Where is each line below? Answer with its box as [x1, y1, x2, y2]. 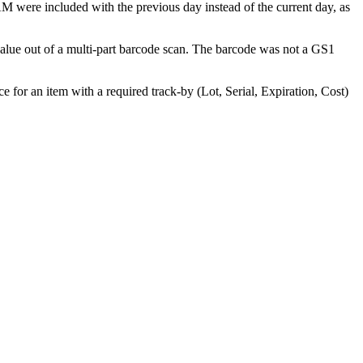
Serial [225, 84, 254, 99]
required [106, 84, 148, 99]
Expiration [261, 84, 314, 99]
